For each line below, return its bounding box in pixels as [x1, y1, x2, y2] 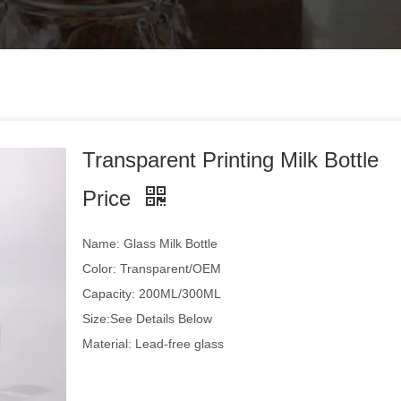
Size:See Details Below [82, 311, 213, 326]
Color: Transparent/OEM [82, 261, 222, 276]
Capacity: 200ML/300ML [82, 286, 222, 301]
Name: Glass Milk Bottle [82, 236, 218, 251]
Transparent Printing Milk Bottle [82, 148, 380, 172]
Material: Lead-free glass [82, 337, 225, 351]
